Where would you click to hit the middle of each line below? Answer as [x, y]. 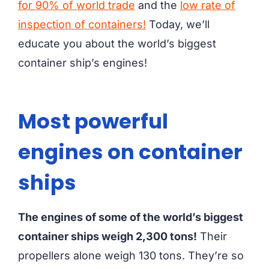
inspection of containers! [82, 25]
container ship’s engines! [83, 63]
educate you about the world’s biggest [117, 44]
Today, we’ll [178, 25]
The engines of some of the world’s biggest [131, 217]
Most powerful [93, 122]
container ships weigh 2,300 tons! [107, 237]
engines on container [130, 152]
